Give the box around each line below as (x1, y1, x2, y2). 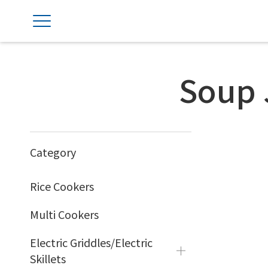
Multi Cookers (30, 206, 99, 222)
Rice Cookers (30, 178, 94, 194)
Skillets (30, 251, 66, 266)
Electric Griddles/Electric (30, 234, 153, 250)
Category (30, 144, 76, 160)
